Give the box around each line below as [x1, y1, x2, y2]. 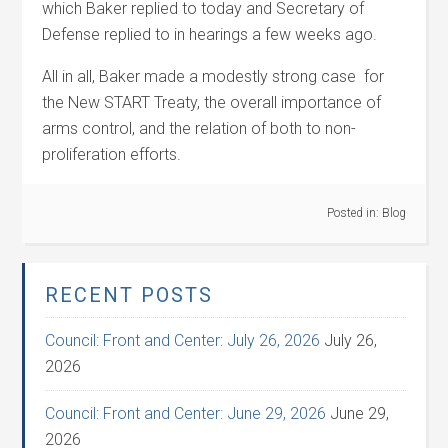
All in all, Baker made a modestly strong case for [42, 67, 385, 86]
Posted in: [326, 206, 382, 220]
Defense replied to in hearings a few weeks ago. [42, 25, 386, 44]
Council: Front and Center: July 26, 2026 [45, 331, 321, 350]
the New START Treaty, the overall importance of [42, 93, 382, 112]
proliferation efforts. [42, 145, 182, 164]
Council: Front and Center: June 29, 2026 [45, 404, 327, 423]
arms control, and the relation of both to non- [42, 119, 357, 138]
